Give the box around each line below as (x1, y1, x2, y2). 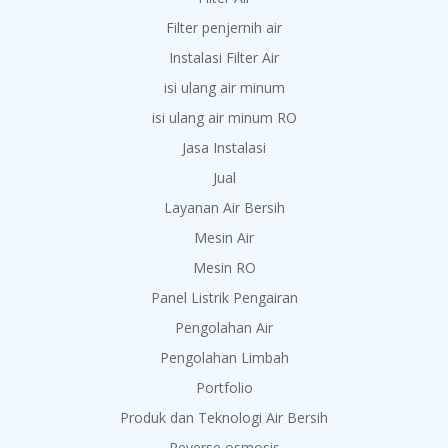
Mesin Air (194, 227, 254, 247)
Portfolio (195, 377, 253, 397)
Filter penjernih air (166, 17, 282, 37)
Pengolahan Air (175, 317, 273, 337)
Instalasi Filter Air (169, 47, 279, 67)
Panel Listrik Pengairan (150, 287, 298, 307)
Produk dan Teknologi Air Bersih (120, 407, 328, 427)
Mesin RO (192, 257, 256, 277)
